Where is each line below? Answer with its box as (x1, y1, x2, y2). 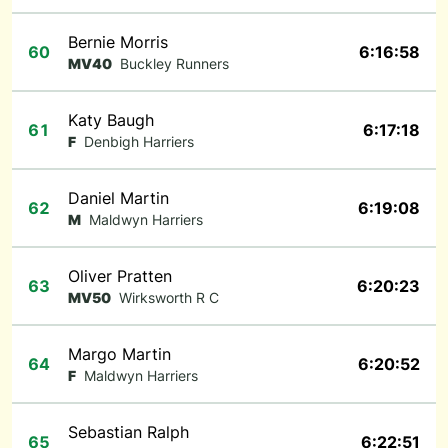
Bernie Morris (68, 32, 168, 52)
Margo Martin (68, 344, 171, 364)
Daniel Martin (68, 188, 169, 208)
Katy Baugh (68, 110, 154, 130)
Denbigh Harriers (84, 133, 194, 150)
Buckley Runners (120, 55, 229, 72)
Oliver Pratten (68, 266, 172, 286)
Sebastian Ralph (68, 422, 189, 442)
